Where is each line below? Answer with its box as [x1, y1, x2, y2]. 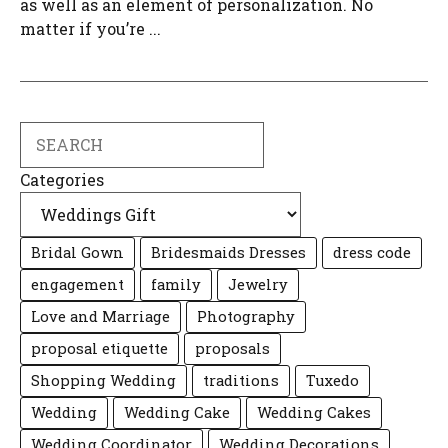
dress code [333, 243, 411, 263]
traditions [203, 371, 279, 391]
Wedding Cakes [257, 403, 371, 423]
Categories [20, 169, 104, 191]
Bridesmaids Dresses [151, 243, 306, 263]
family [151, 275, 201, 295]
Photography [197, 307, 295, 327]
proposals [195, 339, 270, 359]
